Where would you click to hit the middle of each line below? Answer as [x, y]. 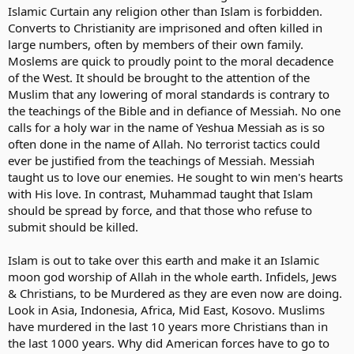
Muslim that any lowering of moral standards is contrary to [169, 94]
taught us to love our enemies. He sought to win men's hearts [175, 177]
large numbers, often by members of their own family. [156, 44]
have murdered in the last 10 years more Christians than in [168, 326]
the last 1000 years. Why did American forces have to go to [169, 343]
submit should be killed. [73, 227]
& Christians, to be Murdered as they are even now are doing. [175, 293]
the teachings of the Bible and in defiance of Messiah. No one [174, 111]
